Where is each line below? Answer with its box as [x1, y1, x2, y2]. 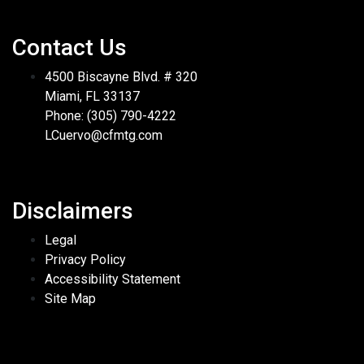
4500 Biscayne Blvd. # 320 [45, 68, 197, 84]
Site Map [45, 290, 96, 306]
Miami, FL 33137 [45, 88, 140, 104]
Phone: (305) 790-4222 [45, 107, 176, 123]
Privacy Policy [45, 251, 126, 267]
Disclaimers [12, 197, 133, 224]
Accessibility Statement [45, 271, 180, 287]
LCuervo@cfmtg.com [45, 127, 162, 143]
